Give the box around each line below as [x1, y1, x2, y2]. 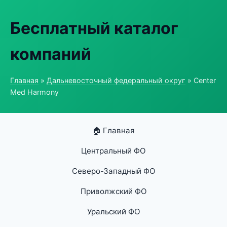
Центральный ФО [81, 146, 146, 156]
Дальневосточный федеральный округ [47, 76, 185, 85]
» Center [185, 76, 216, 85]
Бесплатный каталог [10, 18, 178, 38]
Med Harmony [10, 88, 59, 96]
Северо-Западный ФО [71, 166, 156, 176]
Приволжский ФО [80, 186, 147, 196]
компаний [10, 44, 91, 64]
